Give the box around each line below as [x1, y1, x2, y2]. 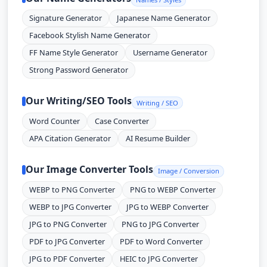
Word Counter [29, 116, 80, 127]
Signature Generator [29, 13, 103, 24]
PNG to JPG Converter [121, 218, 199, 229]
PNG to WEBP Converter [129, 184, 216, 195]
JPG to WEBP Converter [126, 201, 209, 212]
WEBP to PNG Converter [29, 184, 116, 195]
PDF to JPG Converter [29, 235, 105, 247]
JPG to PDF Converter [29, 253, 105, 264]
